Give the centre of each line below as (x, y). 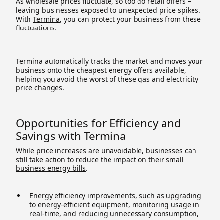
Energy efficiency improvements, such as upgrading (115, 195)
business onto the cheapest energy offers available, (101, 70)
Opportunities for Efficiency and (98, 123)
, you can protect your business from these (130, 19)
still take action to (46, 159)
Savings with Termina (71, 136)
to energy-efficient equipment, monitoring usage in (114, 204)
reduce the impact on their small (130, 159)
